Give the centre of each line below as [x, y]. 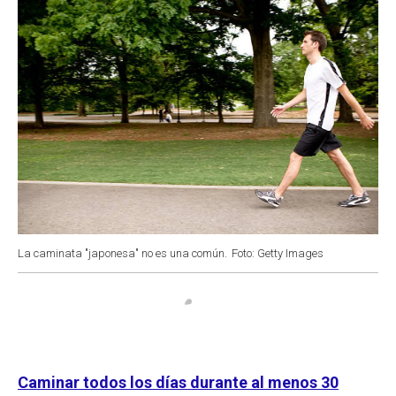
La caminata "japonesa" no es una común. [122, 253]
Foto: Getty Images [278, 253]
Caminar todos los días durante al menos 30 [178, 382]
